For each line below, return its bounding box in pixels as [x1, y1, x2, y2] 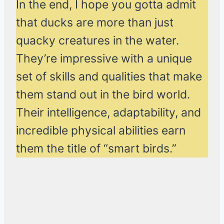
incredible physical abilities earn [16, 123, 185, 138]
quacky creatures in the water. [16, 33, 179, 48]
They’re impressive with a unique [16, 51, 192, 66]
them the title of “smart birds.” [16, 141, 179, 156]
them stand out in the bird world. [16, 87, 190, 102]
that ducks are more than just [16, 15, 173, 30]
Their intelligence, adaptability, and [16, 105, 201, 120]
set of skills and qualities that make [16, 69, 202, 84]
